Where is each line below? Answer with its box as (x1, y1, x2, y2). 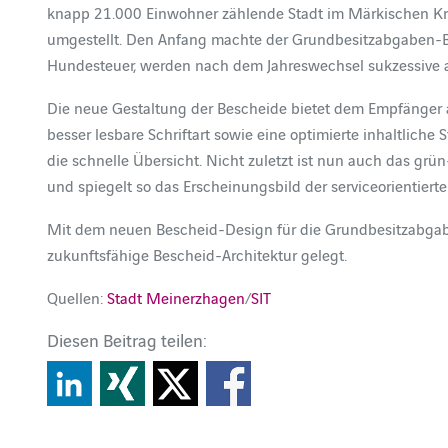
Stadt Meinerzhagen (107, 286, 246, 308)
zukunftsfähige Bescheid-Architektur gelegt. (47, 243, 348, 265)
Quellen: (47, 286, 108, 308)
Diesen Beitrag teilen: (47, 327, 208, 352)
